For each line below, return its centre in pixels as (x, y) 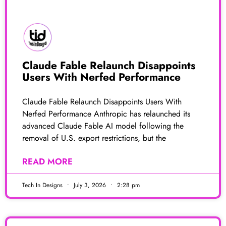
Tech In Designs (43, 185)
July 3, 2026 (90, 185)
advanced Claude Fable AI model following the (103, 126)
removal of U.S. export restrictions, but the (94, 138)
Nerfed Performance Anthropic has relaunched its (106, 114)
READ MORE (47, 161)
